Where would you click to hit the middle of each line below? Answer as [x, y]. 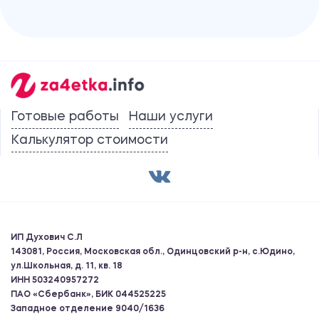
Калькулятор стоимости [90, 141]
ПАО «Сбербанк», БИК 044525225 [88, 295]
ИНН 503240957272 [55, 281]
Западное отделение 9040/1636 [88, 309]
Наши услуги [171, 117]
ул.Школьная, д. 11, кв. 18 [67, 267]
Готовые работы [65, 117]
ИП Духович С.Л [47, 238]
